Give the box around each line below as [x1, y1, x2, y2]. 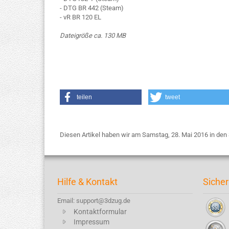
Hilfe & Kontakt [57, 176, 118, 187]
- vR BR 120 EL [60, 13, 101, 21]
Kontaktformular [74, 208, 127, 216]
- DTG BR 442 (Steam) [60, 4, 124, 12]
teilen [77, 94, 92, 101]
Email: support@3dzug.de [57, 197, 130, 204]
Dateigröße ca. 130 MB [60, 32, 127, 39]
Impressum [74, 218, 109, 226]
